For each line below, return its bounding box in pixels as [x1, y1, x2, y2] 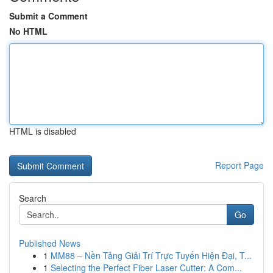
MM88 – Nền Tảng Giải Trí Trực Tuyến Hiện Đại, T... [51, 249, 252, 261]
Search [19, 192, 46, 204]
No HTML [9, 25, 48, 37]
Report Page [215, 159, 264, 171]
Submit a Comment [9, 10, 88, 22]
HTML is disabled [9, 125, 76, 137]
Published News [19, 237, 80, 249]
